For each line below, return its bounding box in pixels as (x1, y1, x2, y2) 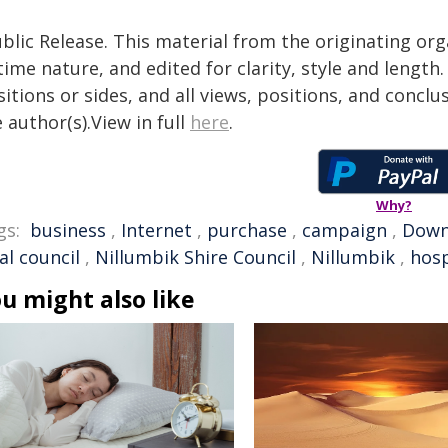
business (30, 218, 106, 242)
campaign (302, 218, 387, 242)
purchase (207, 218, 287, 242)
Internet (121, 218, 192, 242)
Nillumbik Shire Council (95, 245, 296, 269)
